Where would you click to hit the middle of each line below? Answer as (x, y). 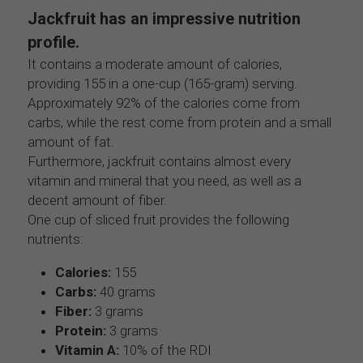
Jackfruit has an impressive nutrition (164, 18)
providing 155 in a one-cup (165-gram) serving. (162, 83)
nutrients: (56, 239)
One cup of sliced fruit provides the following (158, 219)
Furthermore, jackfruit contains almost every (159, 161)
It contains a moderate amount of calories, (155, 64)
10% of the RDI (165, 350)
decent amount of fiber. (97, 200)
